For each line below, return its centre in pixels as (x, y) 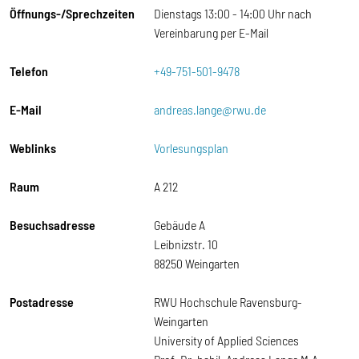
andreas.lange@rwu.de (210, 109)
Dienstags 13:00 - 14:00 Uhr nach (233, 13)
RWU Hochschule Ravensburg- (228, 302)
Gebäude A (179, 225)
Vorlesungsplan (191, 148)
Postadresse (42, 302)
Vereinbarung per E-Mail (211, 32)
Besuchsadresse (52, 225)
